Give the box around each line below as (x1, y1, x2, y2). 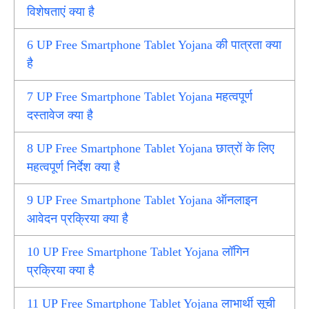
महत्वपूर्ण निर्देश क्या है (27, 160, 121, 175)
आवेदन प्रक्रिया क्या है (27, 212, 129, 226)
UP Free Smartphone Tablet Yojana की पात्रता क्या (33, 38, 282, 52)
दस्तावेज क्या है (27, 108, 94, 123)
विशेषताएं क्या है (27, 5, 95, 19)
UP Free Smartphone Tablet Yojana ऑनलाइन (33, 193, 258, 208)
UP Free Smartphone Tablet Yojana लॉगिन (39, 245, 250, 259)
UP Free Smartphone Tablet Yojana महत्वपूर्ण (33, 90, 253, 104)
